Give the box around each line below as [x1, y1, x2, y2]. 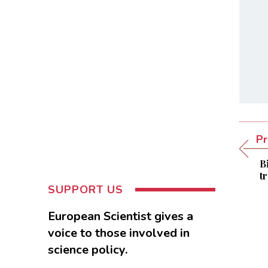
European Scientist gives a [47, 208, 193, 224]
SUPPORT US [47, 182, 123, 197]
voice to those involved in [47, 224, 190, 241]
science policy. [47, 241, 127, 258]
